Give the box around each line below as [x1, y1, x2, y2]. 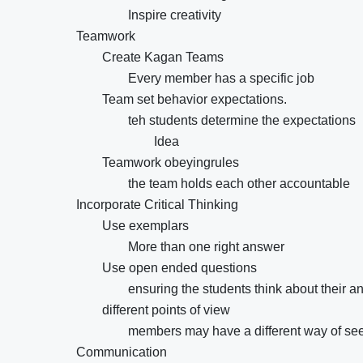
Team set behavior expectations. [102, 92, 287, 106]
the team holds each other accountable [128, 177, 350, 190]
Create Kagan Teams [102, 50, 224, 64]
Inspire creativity [128, 8, 221, 22]
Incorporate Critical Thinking [76, 198, 238, 211]
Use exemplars [102, 219, 189, 233]
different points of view [102, 303, 230, 317]
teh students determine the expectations [128, 113, 356, 127]
